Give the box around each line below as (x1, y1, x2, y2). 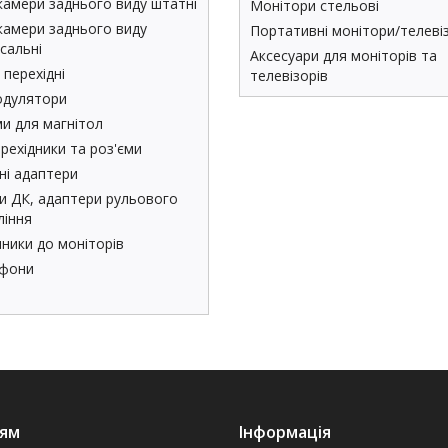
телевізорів (249, 66, 328, 85)
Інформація (239, 421, 331, 443)
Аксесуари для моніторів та (249, 46, 437, 65)
